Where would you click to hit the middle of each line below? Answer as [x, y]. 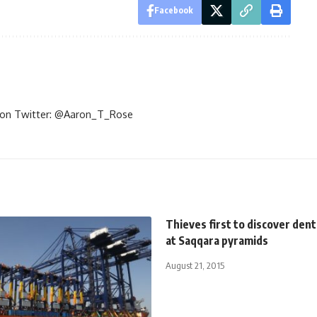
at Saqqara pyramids [217, 240]
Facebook [173, 10]
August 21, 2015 [195, 265]
